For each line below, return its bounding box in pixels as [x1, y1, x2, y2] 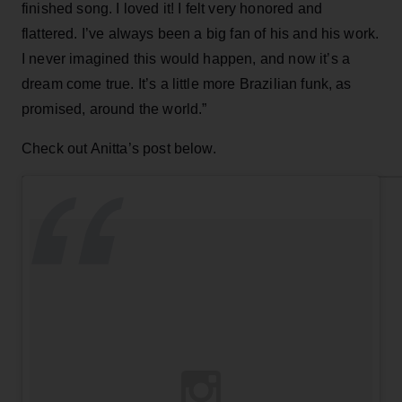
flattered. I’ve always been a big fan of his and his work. [22, 25, 380, 41]
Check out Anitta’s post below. [22, 140, 216, 156]
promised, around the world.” [22, 100, 207, 117]
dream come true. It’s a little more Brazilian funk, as [22, 75, 352, 92]
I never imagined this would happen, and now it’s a [22, 50, 351, 66]
